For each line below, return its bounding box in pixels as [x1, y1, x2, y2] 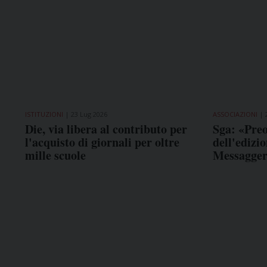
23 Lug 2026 [71, 110, 107, 119]
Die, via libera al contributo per [25, 120, 187, 138]
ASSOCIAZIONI [212, 110, 257, 119]
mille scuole [25, 147, 86, 164]
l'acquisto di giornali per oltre [25, 133, 179, 151]
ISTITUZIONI [25, 110, 63, 119]
